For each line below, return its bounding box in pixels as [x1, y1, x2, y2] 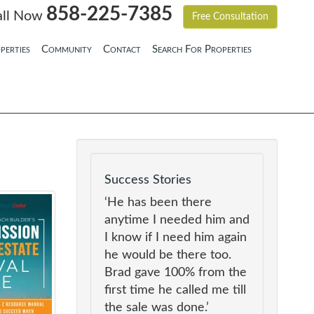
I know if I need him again [104, 231, 247, 245]
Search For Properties [152, 44, 252, 55]
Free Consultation [191, 12, 268, 22]
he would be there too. [104, 249, 231, 262]
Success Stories [104, 174, 191, 187]
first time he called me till [104, 284, 246, 297]
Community [41, 44, 93, 55]
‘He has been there [104, 196, 212, 210]
